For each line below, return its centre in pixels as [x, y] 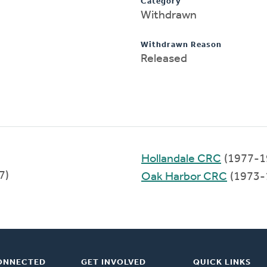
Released [164, 59]
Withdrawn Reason [181, 45]
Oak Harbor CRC [184, 177]
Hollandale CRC [181, 159]
